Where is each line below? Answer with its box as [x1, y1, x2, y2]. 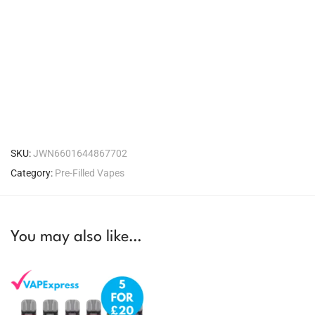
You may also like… [11, 229, 141, 245]
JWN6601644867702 [33, 148, 127, 159]
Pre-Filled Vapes [55, 167, 124, 179]
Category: [11, 167, 55, 179]
